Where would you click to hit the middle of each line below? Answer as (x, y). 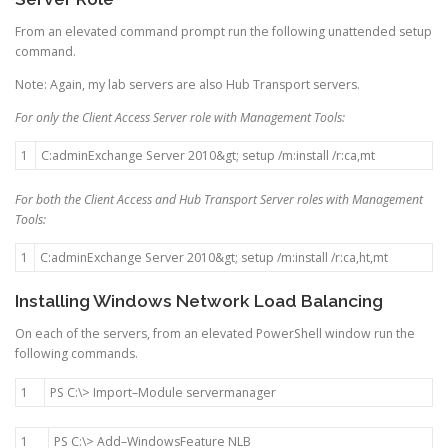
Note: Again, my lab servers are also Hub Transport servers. (187, 84)
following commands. (76, 354)
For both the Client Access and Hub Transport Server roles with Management (219, 200)
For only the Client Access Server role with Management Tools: (180, 117)
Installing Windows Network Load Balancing (199, 301)
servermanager (231, 392)
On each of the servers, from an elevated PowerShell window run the (215, 334)
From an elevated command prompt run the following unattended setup (223, 31)
